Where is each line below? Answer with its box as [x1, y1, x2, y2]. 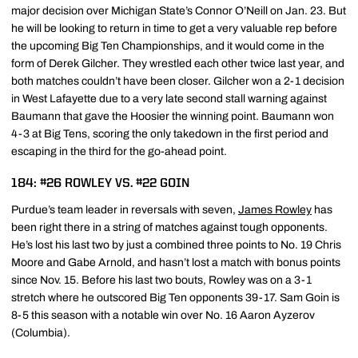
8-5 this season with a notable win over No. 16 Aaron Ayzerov [11, 308, 315, 321]
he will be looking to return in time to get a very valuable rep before [11, 22, 337, 34]
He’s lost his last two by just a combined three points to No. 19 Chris [11, 238, 341, 251]
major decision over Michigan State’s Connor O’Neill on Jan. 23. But [11, 4, 346, 17]
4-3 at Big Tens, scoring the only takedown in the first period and [11, 127, 328, 140]
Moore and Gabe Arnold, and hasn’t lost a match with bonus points [11, 256, 340, 268]
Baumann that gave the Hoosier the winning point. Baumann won [11, 109, 334, 122]
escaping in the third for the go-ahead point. [11, 145, 227, 157]
